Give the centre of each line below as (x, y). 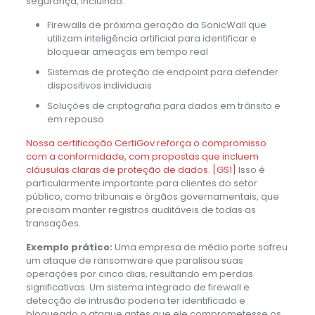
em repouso (75, 119)
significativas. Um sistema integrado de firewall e (137, 287)
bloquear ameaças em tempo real (127, 51)
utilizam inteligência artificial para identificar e (152, 38)
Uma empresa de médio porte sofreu (200, 247)
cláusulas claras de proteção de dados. (119, 169)
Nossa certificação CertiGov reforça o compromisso (146, 143)
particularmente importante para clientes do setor (141, 183)
